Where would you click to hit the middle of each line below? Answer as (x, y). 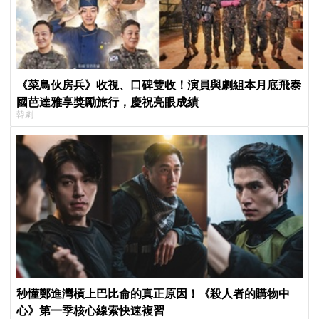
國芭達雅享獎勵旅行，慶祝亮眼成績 (108, 102)
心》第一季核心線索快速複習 (91, 310)
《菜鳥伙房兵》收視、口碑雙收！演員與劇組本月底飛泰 (159, 85)
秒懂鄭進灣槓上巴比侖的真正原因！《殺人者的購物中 (153, 293)
